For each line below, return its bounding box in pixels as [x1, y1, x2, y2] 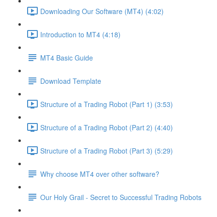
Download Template [40, 76, 101, 86]
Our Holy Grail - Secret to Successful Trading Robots [40, 192, 201, 202]
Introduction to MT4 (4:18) [40, 29, 121, 39]
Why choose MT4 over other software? [40, 169, 159, 179]
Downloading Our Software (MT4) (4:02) [40, 6, 164, 16]
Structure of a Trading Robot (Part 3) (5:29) [40, 145, 173, 155]
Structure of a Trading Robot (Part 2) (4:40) [40, 122, 173, 132]
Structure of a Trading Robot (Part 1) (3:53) [40, 99, 173, 109]
